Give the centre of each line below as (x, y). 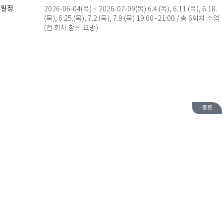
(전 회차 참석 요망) (71, 28)
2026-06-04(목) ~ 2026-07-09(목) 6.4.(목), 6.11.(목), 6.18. (131, 9)
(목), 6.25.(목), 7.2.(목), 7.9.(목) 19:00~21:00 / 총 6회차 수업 (132, 18)
